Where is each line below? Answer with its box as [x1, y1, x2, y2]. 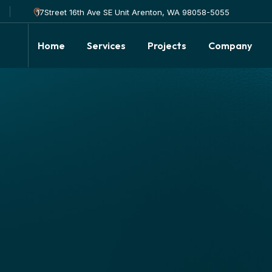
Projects [147, 39, 186, 52]
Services [86, 39, 126, 52]
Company [208, 39, 252, 52]
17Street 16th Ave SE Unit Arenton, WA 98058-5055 [36, 7, 229, 17]
